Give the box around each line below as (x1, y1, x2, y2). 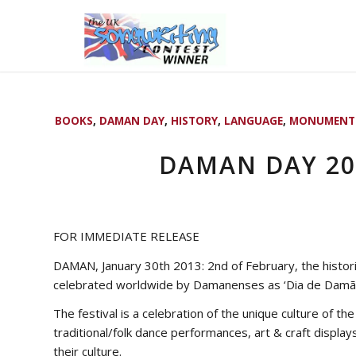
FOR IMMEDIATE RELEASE (53, 227, 199, 244)
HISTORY (171, 114, 219, 128)
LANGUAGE (224, 114, 284, 128)
